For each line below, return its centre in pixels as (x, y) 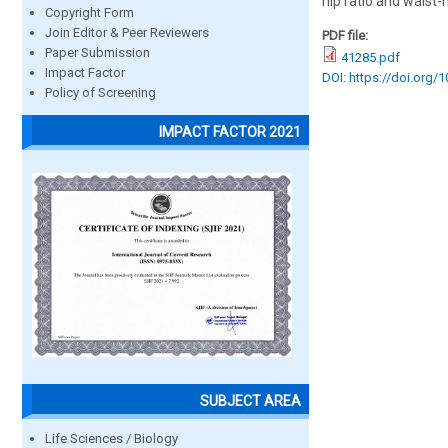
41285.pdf (370, 57)
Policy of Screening (100, 93)
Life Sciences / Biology (111, 438)
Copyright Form (89, 13)
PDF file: (346, 35)
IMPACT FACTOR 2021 (230, 131)
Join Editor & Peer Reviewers (127, 33)
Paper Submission (97, 53)
